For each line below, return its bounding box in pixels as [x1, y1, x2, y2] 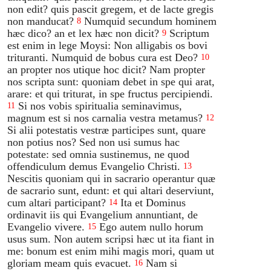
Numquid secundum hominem [84, 15, 217, 27]
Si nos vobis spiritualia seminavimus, [18, 99, 183, 112]
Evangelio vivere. [7, 220, 85, 233]
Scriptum [169, 27, 210, 39]
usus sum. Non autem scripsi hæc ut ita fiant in [7, 232, 215, 245]
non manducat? [7, 15, 74, 27]
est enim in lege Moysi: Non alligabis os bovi [7, 39, 208, 51]
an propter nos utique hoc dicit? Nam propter [7, 63, 206, 76]
